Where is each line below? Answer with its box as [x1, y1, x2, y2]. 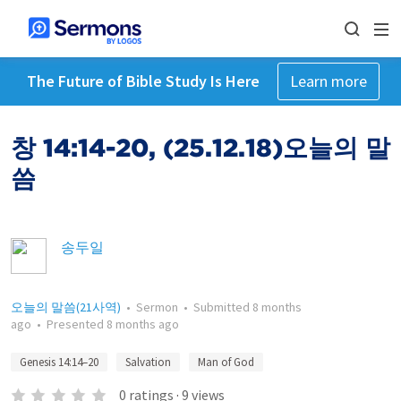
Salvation [125, 354, 171, 370]
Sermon [136, 299, 178, 315]
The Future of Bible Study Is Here [26, 71, 260, 91]
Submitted [193, 299, 252, 315]
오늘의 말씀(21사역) [11, 299, 121, 315]
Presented [47, 316, 107, 332]
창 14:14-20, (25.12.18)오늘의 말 [11, 132, 390, 163]
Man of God [198, 354, 254, 370]
